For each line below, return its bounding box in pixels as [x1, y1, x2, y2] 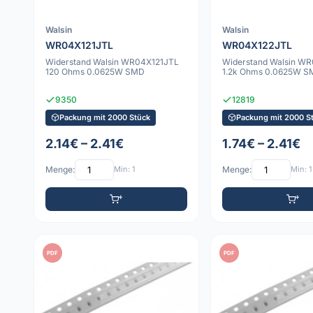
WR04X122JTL [221, 39, 292, 52]
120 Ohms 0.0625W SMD [45, 66, 145, 78]
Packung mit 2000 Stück [59, 112, 150, 122]
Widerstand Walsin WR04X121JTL [45, 57, 179, 68]
